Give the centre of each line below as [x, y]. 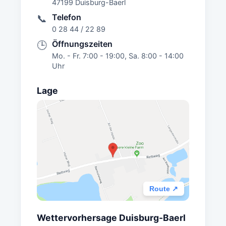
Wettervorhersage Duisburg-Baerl [111, 217]
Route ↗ [164, 188]
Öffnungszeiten [82, 44]
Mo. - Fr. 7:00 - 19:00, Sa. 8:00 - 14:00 [118, 55]
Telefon [67, 17]
